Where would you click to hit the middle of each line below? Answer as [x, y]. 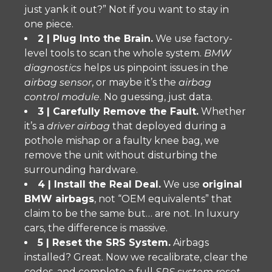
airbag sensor [58, 82]
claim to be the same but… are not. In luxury [132, 213]
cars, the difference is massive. [96, 228]
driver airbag [78, 126]
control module [62, 97]
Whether [222, 111]
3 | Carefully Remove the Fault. [118, 111]
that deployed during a [168, 126]
